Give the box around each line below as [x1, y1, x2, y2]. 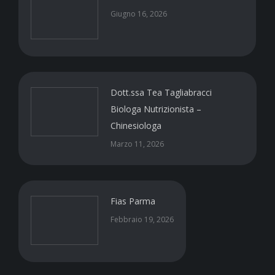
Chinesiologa [110, 120, 161, 131]
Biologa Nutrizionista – [110, 103, 201, 115]
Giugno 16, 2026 [110, 9, 167, 19]
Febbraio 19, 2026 [110, 214, 174, 225]
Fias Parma [110, 195, 155, 207]
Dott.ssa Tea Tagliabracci [110, 87, 212, 98]
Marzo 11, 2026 [110, 139, 164, 149]
